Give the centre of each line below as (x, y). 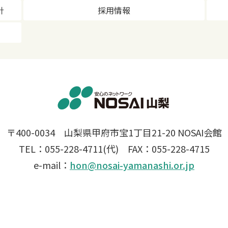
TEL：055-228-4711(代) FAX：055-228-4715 (114, 149)
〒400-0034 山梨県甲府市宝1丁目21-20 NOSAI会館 (114, 133)
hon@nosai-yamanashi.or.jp (132, 165)
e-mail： (52, 165)
